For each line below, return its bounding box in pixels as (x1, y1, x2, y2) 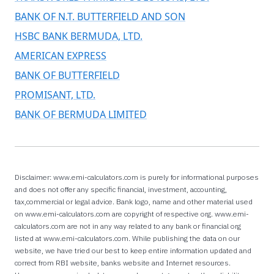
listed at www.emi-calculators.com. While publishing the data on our (15, 233, 240, 243)
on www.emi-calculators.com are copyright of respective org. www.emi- (15, 209, 249, 218)
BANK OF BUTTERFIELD (15, 68, 120, 82)
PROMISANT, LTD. (15, 87, 95, 102)
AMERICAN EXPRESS (15, 48, 106, 62)
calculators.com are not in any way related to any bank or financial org (15, 221, 241, 231)
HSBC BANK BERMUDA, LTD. (15, 29, 143, 43)
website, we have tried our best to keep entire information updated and (15, 245, 251, 255)
